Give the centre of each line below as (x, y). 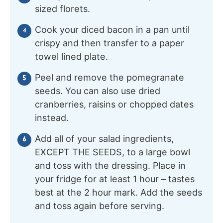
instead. (52, 117)
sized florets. (62, 8)
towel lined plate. (71, 56)
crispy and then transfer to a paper (110, 43)
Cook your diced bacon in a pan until (112, 29)
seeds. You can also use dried (98, 91)
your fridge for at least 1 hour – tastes (115, 179)
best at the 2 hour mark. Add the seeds (118, 192)
